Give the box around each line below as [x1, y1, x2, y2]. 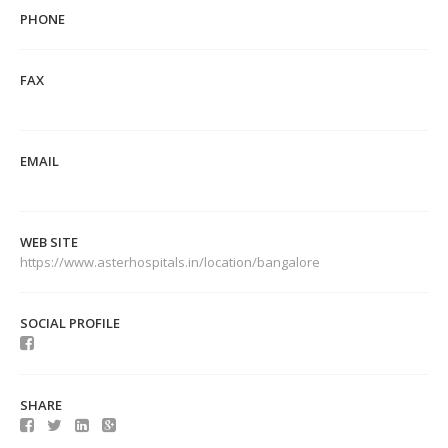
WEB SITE [20, 233, 78, 251]
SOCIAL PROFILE [20, 314, 120, 332]
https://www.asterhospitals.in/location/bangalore [20, 253, 323, 271]
